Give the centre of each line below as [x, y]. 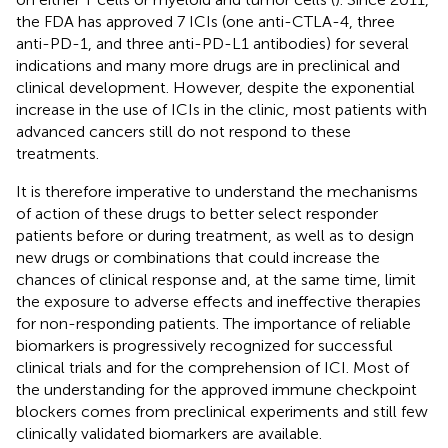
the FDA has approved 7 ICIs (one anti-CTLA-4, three [205, 21]
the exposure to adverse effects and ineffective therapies [218, 301]
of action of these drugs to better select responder [197, 213]
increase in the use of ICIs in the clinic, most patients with [221, 109]
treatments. [57, 153]
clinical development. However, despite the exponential [215, 87]
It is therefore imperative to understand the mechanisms [217, 191]
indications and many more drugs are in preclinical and [208, 65]
